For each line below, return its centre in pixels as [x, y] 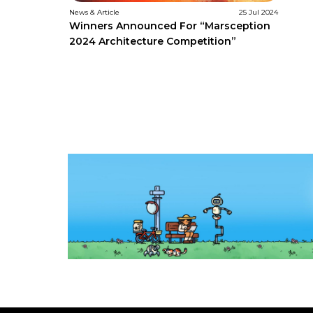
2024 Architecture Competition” [153, 41]
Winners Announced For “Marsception [170, 26]
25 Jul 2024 [259, 12]
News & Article [94, 12]
